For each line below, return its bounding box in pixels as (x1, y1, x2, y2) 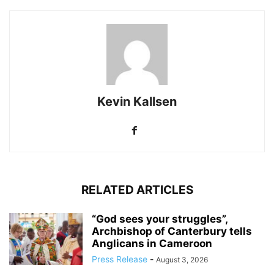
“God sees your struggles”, (92, 212, 228, 225)
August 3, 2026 (156, 254, 208, 264)
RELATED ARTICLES (81, 182, 193, 197)
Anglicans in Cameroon (92, 237, 212, 250)
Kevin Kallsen (97, 94, 177, 109)
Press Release (92, 253, 147, 264)
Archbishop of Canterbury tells (92, 224, 252, 237)
